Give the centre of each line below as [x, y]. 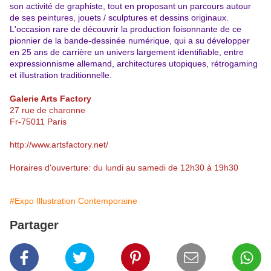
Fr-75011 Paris [38, 122]
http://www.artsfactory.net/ [59, 145]
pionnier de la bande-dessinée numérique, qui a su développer [130, 41]
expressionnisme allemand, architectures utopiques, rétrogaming [134, 64]
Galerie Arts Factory [51, 99]
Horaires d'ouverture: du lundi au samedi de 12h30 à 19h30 [124, 168]
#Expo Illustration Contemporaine [73, 201]
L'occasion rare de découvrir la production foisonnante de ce [126, 29]
